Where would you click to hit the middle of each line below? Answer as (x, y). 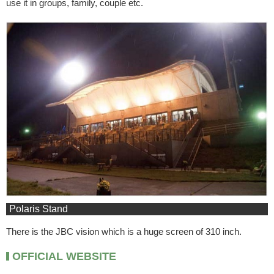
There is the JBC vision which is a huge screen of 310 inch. (124, 232)
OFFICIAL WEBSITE (64, 256)
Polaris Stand (39, 209)
